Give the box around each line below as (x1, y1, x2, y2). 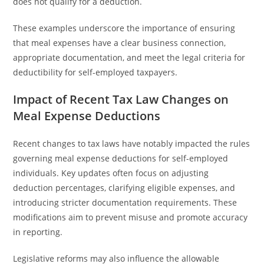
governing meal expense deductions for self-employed (13, 153, 229, 164)
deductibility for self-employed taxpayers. (13, 67, 178, 78)
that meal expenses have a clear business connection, (13, 37, 226, 48)
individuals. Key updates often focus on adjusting (13, 167, 209, 179)
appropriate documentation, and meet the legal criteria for (13, 52, 246, 63)
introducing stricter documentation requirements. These (13, 197, 237, 208)
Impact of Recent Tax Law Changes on (13, 91, 229, 107)
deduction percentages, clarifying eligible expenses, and (13, 182, 236, 193)
